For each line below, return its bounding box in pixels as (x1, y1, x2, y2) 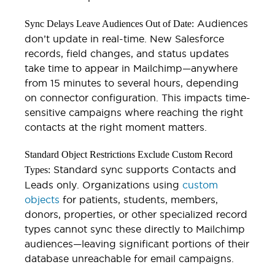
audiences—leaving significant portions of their (25, 238, 249, 249)
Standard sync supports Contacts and (50, 163, 236, 175)
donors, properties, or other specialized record (25, 208, 247, 220)
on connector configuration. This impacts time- (25, 91, 250, 103)
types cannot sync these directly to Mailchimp (25, 223, 245, 234)
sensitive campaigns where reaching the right (25, 106, 243, 118)
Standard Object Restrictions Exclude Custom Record (25, 149, 233, 160)
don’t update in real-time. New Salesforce (25, 33, 224, 44)
